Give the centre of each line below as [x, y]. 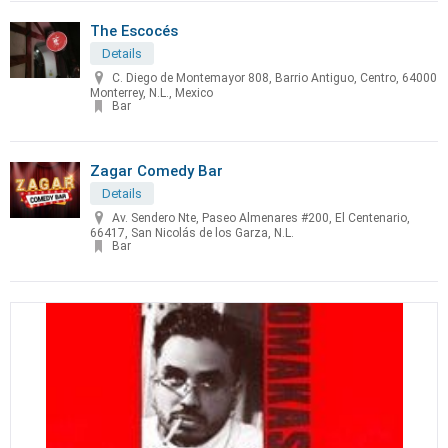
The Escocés [134, 31]
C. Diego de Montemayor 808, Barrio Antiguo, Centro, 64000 [274, 78]
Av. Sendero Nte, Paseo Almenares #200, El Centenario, [261, 218]
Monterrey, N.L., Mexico [151, 93]
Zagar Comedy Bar [156, 171]
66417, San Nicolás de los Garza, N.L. [192, 233]
